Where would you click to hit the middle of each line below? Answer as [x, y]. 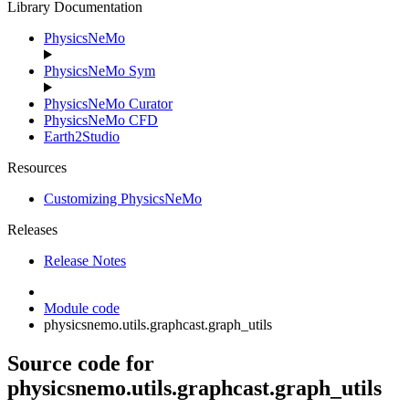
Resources [37, 168]
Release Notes [85, 261]
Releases [32, 230]
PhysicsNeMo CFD [101, 120]
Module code [82, 308]
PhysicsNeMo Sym [100, 71]
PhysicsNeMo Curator [108, 104]
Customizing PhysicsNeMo [123, 199]
